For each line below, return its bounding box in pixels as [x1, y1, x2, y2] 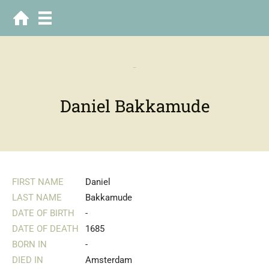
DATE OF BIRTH [12, 208, 74, 219]
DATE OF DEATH [12, 223, 79, 234]
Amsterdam [85, 255, 133, 265]
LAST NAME [12, 192, 62, 203]
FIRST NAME [12, 177, 64, 187]
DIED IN [12, 255, 43, 265]
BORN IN [12, 239, 47, 250]
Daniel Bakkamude [59, 95, 210, 117]
